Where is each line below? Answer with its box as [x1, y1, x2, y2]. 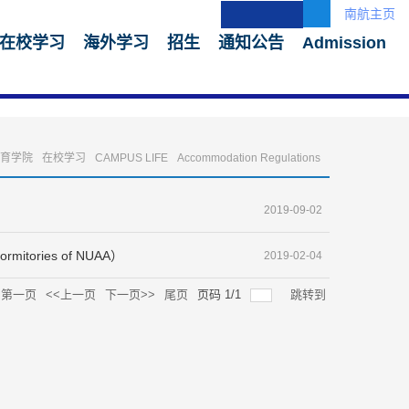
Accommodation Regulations [177, 152, 320, 164]
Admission [302, 34, 386, 52]
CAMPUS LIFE [95, 152, 168, 164]
